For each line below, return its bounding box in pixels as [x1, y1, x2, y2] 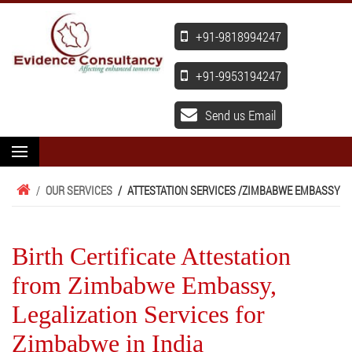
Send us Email [205, 106, 276, 124]
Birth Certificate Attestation [12, 242, 291, 270]
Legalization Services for [12, 300, 265, 328]
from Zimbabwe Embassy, [12, 271, 277, 299]
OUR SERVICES [46, 182, 112, 198]
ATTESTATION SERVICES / [127, 182, 242, 198]
